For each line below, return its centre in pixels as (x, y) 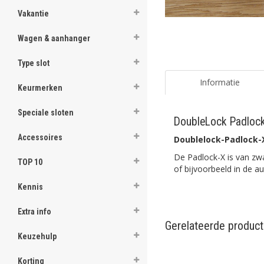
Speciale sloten (46, 113)
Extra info (34, 212)
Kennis (30, 187)
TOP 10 (30, 162)
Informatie (220, 82)
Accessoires (40, 137)
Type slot (34, 63)
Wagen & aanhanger (54, 38)
